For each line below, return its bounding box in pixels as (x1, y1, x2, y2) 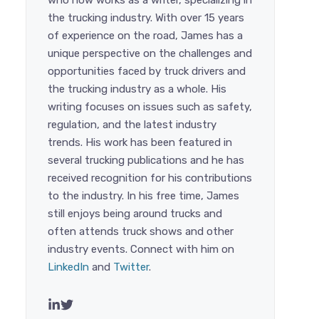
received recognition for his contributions (48, 172, 252, 184)
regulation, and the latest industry (48, 118, 216, 131)
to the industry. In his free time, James (48, 189, 239, 202)
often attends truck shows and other (48, 225, 234, 238)
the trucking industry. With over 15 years (48, 11, 244, 24)
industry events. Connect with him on (48, 243, 234, 256)
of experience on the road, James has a (48, 29, 243, 42)
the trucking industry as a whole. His (48, 83, 226, 95)
